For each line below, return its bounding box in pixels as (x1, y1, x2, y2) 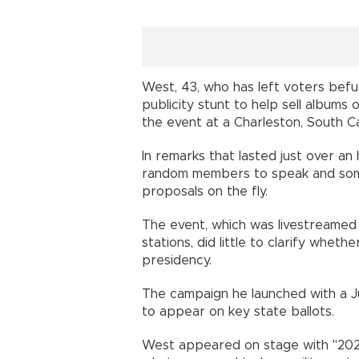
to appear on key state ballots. (142, 305, 334, 318)
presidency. (142, 253, 212, 267)
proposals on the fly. (142, 184, 268, 198)
